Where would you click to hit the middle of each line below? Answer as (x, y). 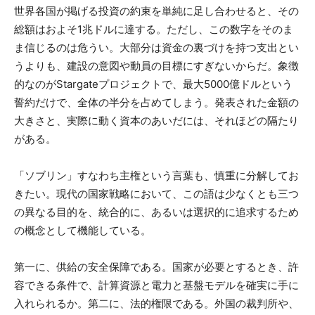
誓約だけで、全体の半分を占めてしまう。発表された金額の (156, 102)
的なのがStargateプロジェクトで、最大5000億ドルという (153, 84)
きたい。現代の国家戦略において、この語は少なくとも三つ (156, 193)
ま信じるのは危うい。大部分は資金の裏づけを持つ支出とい (156, 47)
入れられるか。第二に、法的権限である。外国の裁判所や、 (156, 303)
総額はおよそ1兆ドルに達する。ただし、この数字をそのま (154, 29)
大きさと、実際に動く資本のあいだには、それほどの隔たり (156, 120)
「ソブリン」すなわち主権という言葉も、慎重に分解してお (156, 175)
